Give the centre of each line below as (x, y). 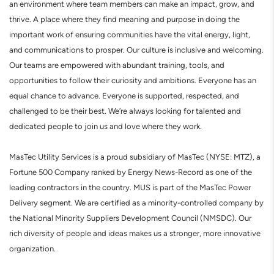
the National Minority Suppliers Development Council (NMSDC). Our (130, 218)
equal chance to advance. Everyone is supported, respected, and (124, 96)
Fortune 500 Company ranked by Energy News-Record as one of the (131, 172)
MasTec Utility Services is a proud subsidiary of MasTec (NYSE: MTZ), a (135, 157)
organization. (32, 249)
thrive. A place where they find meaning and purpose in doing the (124, 19)
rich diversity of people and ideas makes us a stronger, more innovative (135, 233)
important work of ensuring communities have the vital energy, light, (130, 35)
